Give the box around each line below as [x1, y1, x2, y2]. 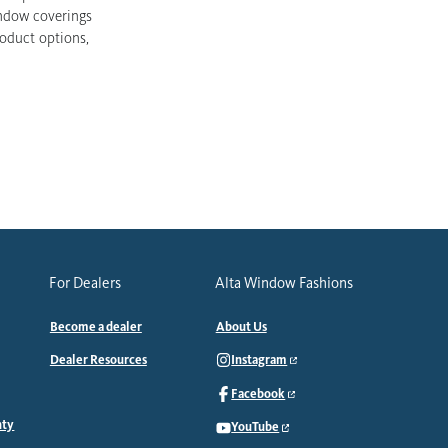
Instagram [231, 351, 288, 368]
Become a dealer [49, 319, 142, 336]
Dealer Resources [49, 351, 147, 368]
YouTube [231, 419, 280, 436]
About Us [215, 319, 267, 336]
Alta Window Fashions [214, 274, 353, 293]
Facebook [231, 385, 286, 402]
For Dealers [48, 274, 121, 293]
